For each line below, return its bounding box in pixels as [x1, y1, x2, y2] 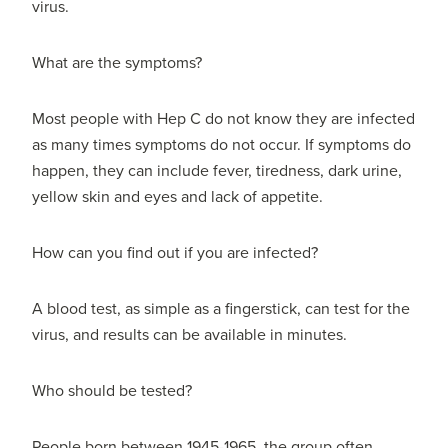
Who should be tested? [32, 381, 193, 402]
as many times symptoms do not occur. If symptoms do [32, 135, 412, 156]
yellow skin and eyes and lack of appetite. [32, 187, 324, 208]
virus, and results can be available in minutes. [32, 325, 348, 346]
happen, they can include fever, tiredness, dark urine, [32, 161, 403, 182]
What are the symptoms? [32, 53, 203, 74]
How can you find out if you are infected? [32, 243, 319, 264]
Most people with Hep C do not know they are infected [32, 109, 416, 130]
